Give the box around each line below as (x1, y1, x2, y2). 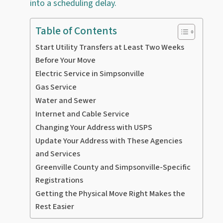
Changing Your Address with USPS (35, 121, 152, 133)
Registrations (35, 174, 83, 186)
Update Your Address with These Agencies (35, 134, 182, 146)
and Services (35, 147, 80, 159)
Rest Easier (35, 200, 74, 212)
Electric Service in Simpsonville (35, 67, 144, 79)
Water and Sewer (35, 94, 96, 106)
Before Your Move (35, 54, 96, 66)
